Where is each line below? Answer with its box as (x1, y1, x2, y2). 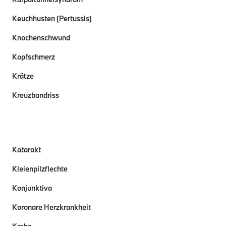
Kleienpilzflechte (12, 164, 68, 174)
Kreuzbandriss (12, 90, 59, 100)
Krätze (12, 71, 34, 81)
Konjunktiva (12, 183, 52, 193)
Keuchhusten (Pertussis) (12, 14, 92, 23)
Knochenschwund (12, 33, 70, 42)
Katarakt (12, 145, 41, 154)
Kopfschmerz (12, 52, 55, 62)
